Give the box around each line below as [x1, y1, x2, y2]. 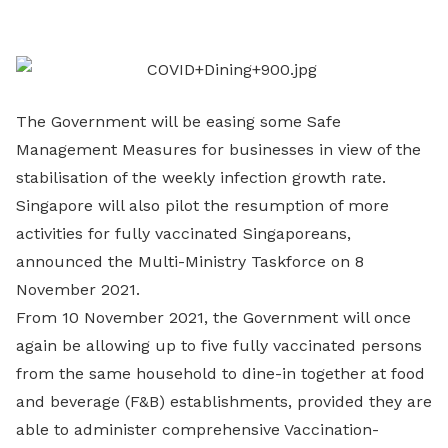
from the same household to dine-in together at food [16, 364, 425, 383]
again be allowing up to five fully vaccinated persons [16, 336, 422, 355]
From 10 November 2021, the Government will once [16, 308, 411, 327]
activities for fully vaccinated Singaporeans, [16, 224, 351, 243]
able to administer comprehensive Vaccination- [16, 420, 379, 439]
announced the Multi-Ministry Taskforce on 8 [16, 252, 364, 271]
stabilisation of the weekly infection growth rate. [16, 168, 386, 187]
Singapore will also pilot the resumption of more [16, 196, 389, 215]
